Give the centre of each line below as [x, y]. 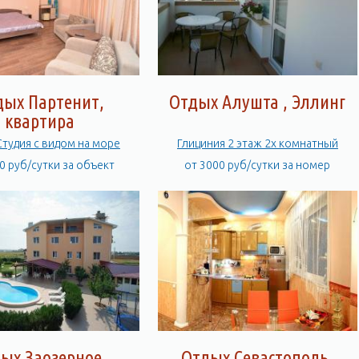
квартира [39, 122]
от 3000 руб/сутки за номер [258, 165]
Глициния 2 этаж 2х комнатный [257, 144]
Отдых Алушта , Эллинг [258, 103]
